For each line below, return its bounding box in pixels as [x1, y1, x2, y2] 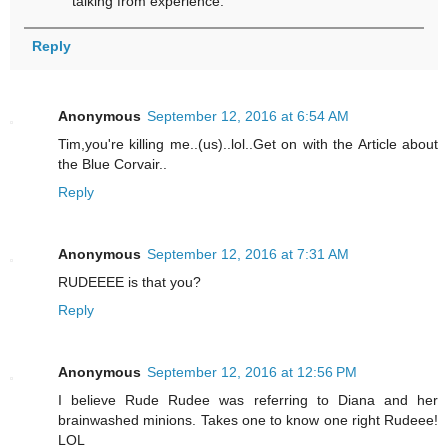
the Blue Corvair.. [58, 155, 167, 172]
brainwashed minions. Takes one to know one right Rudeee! [58, 411, 438, 428]
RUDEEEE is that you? [58, 273, 201, 290]
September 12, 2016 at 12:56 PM [147, 363, 357, 380]
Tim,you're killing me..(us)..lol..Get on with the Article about [58, 135, 438, 152]
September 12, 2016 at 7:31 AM [147, 245, 349, 262]
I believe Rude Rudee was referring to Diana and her [58, 391, 438, 408]
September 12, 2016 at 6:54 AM [147, 107, 349, 124]
